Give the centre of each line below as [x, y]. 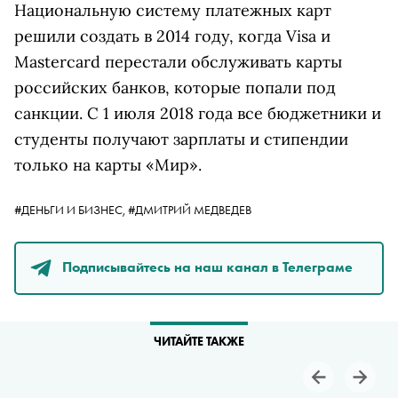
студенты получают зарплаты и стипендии [181, 139]
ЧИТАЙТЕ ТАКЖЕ [199, 341]
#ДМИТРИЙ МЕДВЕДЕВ [190, 210]
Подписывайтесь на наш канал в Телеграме [207, 267]
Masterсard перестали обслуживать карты [178, 62]
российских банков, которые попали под [175, 88]
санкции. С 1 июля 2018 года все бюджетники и [198, 113]
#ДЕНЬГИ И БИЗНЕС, [71, 210]
